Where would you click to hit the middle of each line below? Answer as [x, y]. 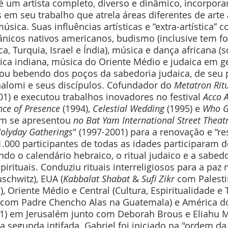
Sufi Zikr [158, 179]
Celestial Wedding [129, 109]
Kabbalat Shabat [96, 179]
